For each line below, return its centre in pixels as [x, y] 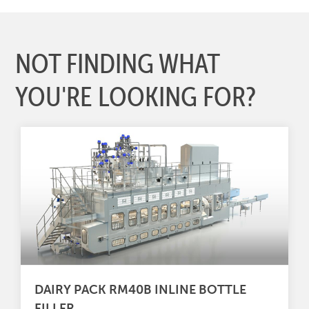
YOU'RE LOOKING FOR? [136, 96]
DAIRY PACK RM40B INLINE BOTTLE [140, 290]
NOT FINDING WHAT [118, 63]
